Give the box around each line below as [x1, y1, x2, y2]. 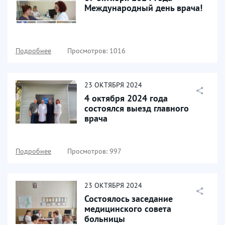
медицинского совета [84, 203, 171, 214]
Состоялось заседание [84, 193, 173, 204]
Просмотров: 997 [67, 147, 122, 156]
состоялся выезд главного [84, 102, 189, 114]
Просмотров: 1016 [67, 46, 126, 55]
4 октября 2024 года [84, 92, 168, 104]
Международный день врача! [84, 2, 202, 14]
